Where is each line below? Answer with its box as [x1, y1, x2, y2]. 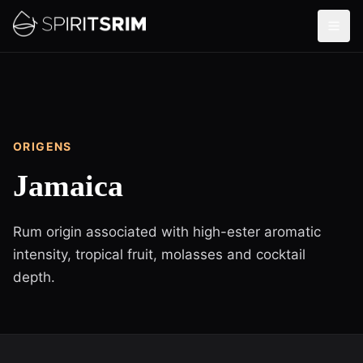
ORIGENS [13, 139, 72, 153]
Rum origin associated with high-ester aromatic [13, 224, 321, 240]
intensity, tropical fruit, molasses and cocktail [13, 246, 305, 263]
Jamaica [13, 169, 123, 203]
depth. [13, 269, 55, 285]
